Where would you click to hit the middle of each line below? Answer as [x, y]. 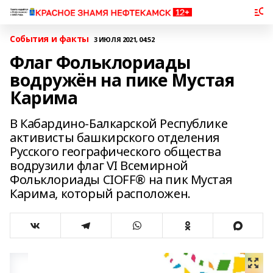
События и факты [49, 39]
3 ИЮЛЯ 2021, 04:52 [124, 39]
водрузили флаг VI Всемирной [99, 165]
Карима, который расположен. [100, 193]
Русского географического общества [115, 151]
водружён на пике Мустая [122, 80]
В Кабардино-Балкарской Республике [119, 123]
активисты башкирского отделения [115, 137]
